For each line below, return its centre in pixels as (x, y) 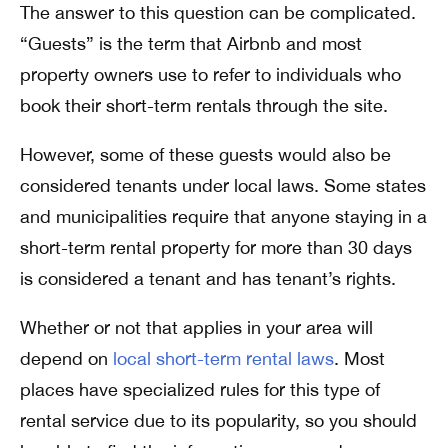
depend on (66, 358)
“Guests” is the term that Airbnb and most (191, 43)
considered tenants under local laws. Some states (223, 185)
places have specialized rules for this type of (200, 389)
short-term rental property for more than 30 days (216, 247)
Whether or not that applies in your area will (196, 327)
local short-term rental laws (223, 358)
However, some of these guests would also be (205, 154)
